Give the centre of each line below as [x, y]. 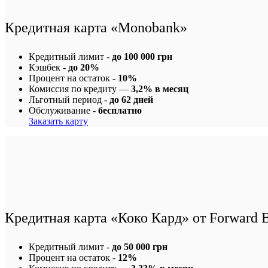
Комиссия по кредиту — [80, 89]
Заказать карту [58, 121]
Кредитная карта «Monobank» [96, 27]
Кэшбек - [48, 67]
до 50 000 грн [140, 246]
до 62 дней [131, 99]
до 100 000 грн [142, 56]
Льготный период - [69, 99]
